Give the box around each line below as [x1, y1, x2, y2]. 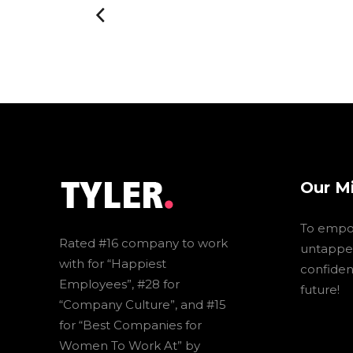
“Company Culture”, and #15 [59, 297, 226, 312]
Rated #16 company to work [59, 236, 228, 251]
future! [300, 282, 340, 297]
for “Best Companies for [59, 318, 202, 333]
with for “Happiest [59, 256, 166, 271]
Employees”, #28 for [59, 277, 180, 292]
